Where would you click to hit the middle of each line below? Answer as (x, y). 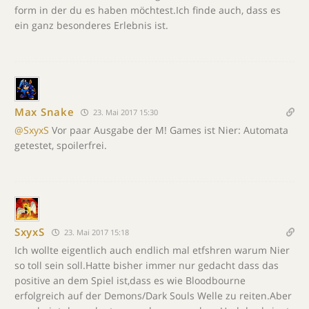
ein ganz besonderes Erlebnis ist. (91, 25)
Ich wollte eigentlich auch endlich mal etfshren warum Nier (152, 250)
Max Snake (44, 112)
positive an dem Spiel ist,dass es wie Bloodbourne (130, 280)
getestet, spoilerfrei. (61, 145)
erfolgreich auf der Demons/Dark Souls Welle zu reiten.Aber (153, 295)
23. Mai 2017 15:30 (125, 112)
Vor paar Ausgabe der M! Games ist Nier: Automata (169, 130)
